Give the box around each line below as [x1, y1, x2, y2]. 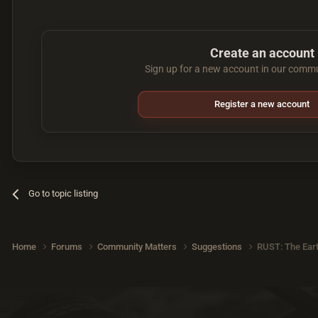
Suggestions [192, 241, 244, 252]
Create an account [209, 45, 314, 61]
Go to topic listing [28, 188, 99, 199]
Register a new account [214, 99, 310, 110]
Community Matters [97, 241, 179, 252]
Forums [51, 241, 84, 252]
